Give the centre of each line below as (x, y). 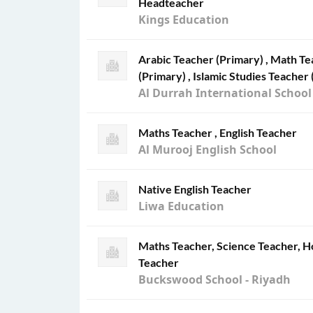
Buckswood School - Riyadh (214, 279)
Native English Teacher (195, 189)
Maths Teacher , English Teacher (218, 132)
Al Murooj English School (208, 150)
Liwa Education (181, 206)
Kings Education (184, 20)
